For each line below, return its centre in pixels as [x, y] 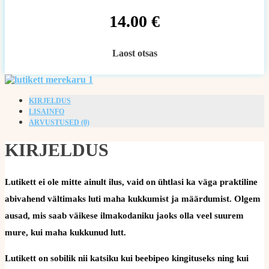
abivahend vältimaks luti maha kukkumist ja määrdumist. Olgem [133, 198]
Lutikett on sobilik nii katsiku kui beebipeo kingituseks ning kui [127, 258]
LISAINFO [47, 112]
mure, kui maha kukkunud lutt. [65, 232]
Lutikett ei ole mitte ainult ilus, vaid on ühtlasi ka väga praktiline [131, 182]
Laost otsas [134, 53]
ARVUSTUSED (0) [59, 122]
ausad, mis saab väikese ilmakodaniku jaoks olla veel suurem [124, 215]
